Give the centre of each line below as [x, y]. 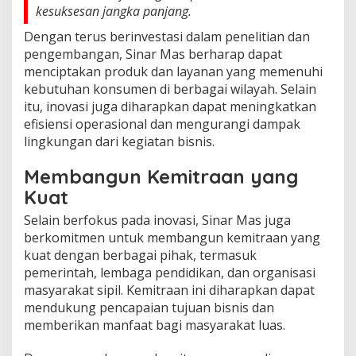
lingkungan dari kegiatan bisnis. [119, 141]
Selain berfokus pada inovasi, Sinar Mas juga [157, 220]
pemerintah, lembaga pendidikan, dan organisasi [170, 272]
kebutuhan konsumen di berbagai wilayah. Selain [170, 89]
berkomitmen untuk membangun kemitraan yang [172, 237]
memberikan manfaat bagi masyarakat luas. [155, 325]
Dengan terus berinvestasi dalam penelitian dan [167, 36]
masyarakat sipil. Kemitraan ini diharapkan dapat [169, 290]
